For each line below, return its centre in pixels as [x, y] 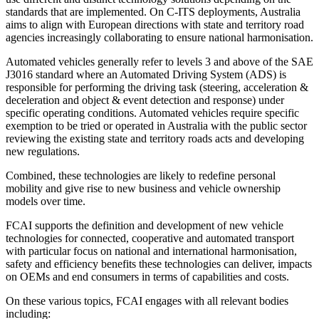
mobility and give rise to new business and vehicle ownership [143, 188]
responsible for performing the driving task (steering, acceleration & [157, 87]
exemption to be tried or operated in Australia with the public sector [156, 125]
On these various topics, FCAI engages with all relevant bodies [147, 300]
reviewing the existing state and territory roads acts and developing [155, 138]
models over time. [46, 201]
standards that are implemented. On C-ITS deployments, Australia [153, 11]
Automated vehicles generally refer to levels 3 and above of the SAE [159, 61]
